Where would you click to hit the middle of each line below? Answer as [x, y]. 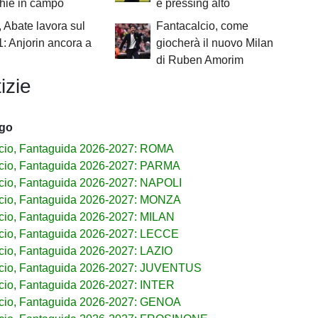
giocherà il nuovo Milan [214, 43]
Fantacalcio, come [202, 26]
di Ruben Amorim [199, 60]
